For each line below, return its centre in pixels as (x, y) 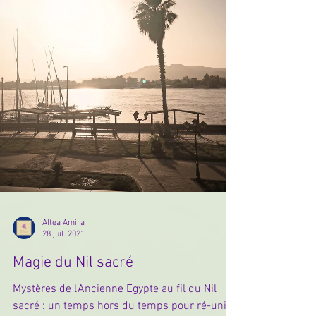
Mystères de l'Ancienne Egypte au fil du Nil (115, 306)
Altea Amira (63, 239)
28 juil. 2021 (63, 251)
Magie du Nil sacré (73, 279)
